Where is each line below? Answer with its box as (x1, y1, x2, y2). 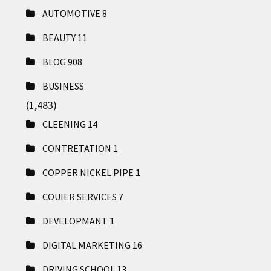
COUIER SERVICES (42, 190, 119, 203)
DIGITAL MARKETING (42, 238, 132, 251)
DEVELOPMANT (42, 214, 109, 227)
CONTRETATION (42, 142, 113, 154)
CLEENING (42, 117, 88, 130)
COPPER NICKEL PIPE (42, 166, 135, 178)
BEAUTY (42, 31, 77, 44)
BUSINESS (42, 79, 84, 92)
